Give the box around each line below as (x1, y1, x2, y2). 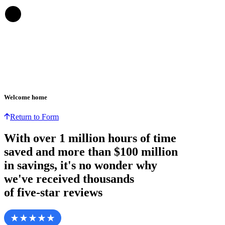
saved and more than (4, 145, 114, 159)
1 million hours (59, 132, 137, 145)
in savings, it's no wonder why (4, 159, 157, 172)
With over (4, 132, 59, 145)
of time (137, 132, 176, 145)
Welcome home (4, 93, 47, 101)
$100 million (114, 145, 178, 159)
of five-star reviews (4, 186, 102, 199)
